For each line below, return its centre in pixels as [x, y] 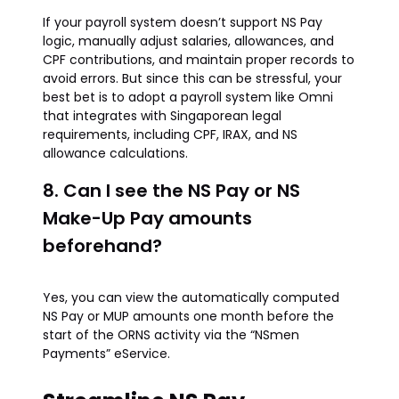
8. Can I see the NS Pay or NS [171, 191]
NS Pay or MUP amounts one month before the [188, 316]
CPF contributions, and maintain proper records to [199, 60]
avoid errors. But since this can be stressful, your [192, 78]
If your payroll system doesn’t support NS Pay [183, 22]
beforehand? [102, 246]
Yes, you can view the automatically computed [191, 297]
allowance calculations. [115, 153]
